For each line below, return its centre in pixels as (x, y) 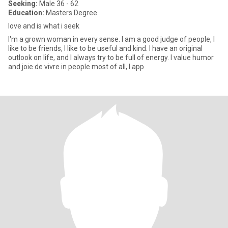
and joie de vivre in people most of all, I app (76, 67)
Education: (26, 13)
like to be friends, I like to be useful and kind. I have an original (105, 48)
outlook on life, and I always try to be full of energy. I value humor (111, 58)
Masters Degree (71, 13)
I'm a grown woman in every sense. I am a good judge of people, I (111, 39)
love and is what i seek (44, 26)
